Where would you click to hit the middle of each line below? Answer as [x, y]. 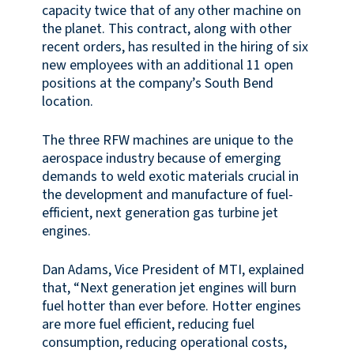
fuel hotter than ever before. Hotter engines [171, 306]
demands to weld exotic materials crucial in [170, 176]
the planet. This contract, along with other [166, 28]
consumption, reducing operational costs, [164, 342]
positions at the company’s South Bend [157, 83]
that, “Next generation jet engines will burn [169, 288]
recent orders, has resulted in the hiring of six [175, 47]
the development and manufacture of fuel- [167, 194]
